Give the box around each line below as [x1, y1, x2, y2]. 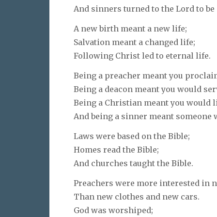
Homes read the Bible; [74, 144, 159, 155]
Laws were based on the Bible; [74, 131, 190, 141]
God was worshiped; [74, 205, 153, 215]
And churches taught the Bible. [74, 158, 193, 168]
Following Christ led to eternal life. [74, 51, 211, 61]
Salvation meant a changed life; [74, 37, 195, 47]
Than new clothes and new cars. [74, 191, 200, 201]
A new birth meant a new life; [74, 24, 187, 34]
